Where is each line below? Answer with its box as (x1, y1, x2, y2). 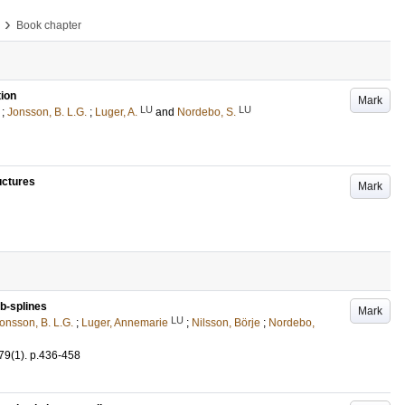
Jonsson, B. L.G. (7, 106, 87, 118)
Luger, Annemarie (81, 316, 168, 329)
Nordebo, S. (177, 106, 236, 118)
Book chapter (16, 19, 81, 32)
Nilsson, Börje (192, 316, 260, 329)
